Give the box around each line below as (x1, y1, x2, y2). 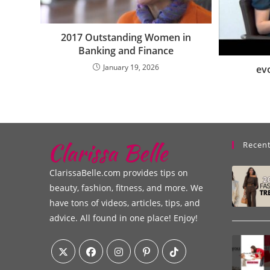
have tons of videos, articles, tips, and (49, 196, 201, 209)
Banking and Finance (78, 43, 174, 57)
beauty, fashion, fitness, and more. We (49, 181, 204, 193)
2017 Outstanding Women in (61, 30, 192, 44)
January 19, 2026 (103, 61, 160, 72)
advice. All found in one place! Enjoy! (49, 212, 198, 224)
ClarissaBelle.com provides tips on (49, 166, 189, 178)
